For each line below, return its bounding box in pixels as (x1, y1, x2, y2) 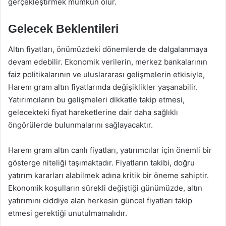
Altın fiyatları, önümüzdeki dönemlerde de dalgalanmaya (8, 44, 207, 54)
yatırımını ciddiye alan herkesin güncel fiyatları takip (8, 195, 192, 205)
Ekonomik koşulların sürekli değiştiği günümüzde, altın (8, 183, 202, 193)
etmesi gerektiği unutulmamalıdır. (8, 208, 127, 218)
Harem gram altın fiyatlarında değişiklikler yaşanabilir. (8, 82, 198, 92)
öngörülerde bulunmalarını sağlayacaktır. (8, 120, 153, 130)
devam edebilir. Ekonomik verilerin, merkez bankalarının (8, 56, 207, 67)
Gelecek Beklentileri (8, 22, 119, 35)
